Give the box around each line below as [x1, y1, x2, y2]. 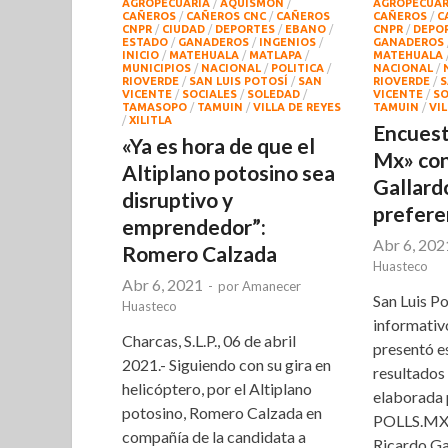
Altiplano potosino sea [122, 160, 335, 186]
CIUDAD [162, 23, 205, 36]
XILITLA [129, 114, 172, 127]
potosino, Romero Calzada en [122, 403, 322, 423]
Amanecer [242, 278, 301, 295]
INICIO [122, 49, 159, 62]
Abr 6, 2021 [122, 275, 203, 295]
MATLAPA [249, 49, 302, 62]
